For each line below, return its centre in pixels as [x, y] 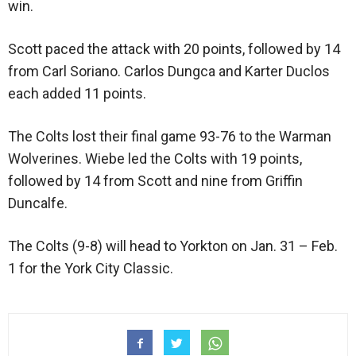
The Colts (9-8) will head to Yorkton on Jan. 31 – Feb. [173, 246]
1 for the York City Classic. [91, 269]
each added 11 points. [77, 94]
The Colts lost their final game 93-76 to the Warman [170, 137]
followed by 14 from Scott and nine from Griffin [155, 181]
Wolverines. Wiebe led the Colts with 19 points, [155, 159]
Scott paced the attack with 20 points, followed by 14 [174, 49]
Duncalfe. [38, 203]
